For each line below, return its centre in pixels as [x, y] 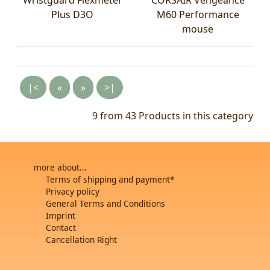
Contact [61, 227]
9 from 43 [114, 115]
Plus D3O [72, 14]
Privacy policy [73, 191]
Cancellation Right [81, 239]
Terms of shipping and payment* [110, 179]
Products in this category [195, 115]
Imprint [61, 215]
